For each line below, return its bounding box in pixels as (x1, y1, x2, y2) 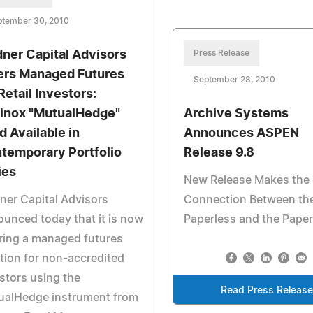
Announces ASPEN (184, 127, 300, 140)
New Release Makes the (184, 175, 310, 186)
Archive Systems (184, 108, 289, 120)
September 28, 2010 (194, 75, 276, 84)
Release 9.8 (184, 147, 255, 159)
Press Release (194, 49, 250, 57)
